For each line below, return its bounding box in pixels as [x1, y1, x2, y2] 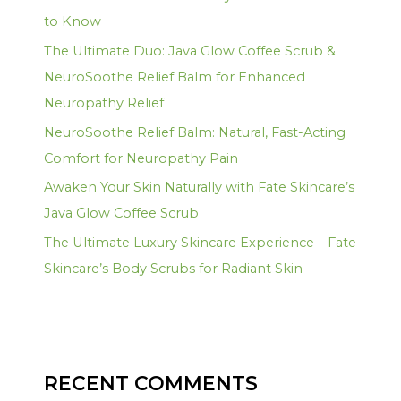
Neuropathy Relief [44, 94, 165, 111]
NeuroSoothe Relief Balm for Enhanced [44, 68, 306, 85]
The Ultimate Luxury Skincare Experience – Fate [44, 234, 357, 251]
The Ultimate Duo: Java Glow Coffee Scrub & [44, 42, 337, 59]
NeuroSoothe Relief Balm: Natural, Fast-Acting [44, 124, 346, 141]
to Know [44, 13, 102, 30]
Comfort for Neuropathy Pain [44, 149, 239, 166]
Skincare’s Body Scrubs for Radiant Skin [44, 260, 303, 277]
